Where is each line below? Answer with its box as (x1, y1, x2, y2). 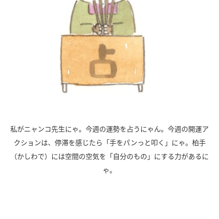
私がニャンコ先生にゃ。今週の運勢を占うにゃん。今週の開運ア (10, 124, 209, 134)
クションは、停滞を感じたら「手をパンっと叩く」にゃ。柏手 (13, 137, 206, 148)
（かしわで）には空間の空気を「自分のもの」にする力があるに (10, 151, 209, 161)
